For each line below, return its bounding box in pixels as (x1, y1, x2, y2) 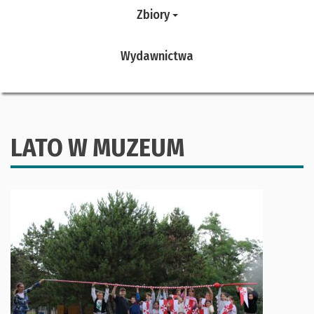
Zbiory (136, 6, 172, 22)
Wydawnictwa (121, 48, 193, 64)
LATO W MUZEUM (11, 132, 184, 163)
